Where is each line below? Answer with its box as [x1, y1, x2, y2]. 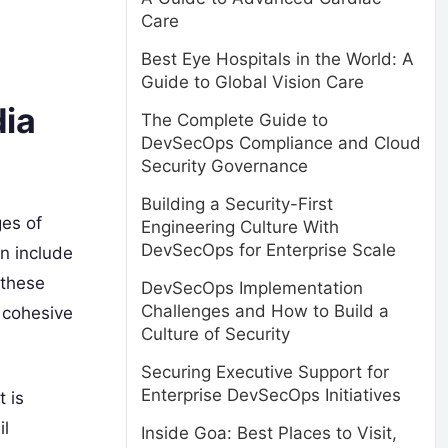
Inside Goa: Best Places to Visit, [141, 423, 397, 443]
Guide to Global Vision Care [141, 72, 364, 92]
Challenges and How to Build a [141, 301, 389, 321]
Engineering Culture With [141, 217, 339, 237]
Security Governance [141, 156, 308, 176]
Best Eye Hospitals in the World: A [141, 49, 414, 69]
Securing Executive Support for [141, 362, 389, 382]
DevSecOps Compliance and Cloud [141, 133, 421, 153]
